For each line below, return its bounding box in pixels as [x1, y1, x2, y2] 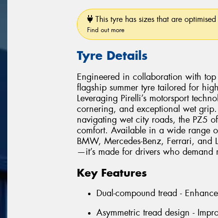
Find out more [87, 25, 125, 34]
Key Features [77, 165, 147, 180]
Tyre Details [77, 47, 147, 63]
